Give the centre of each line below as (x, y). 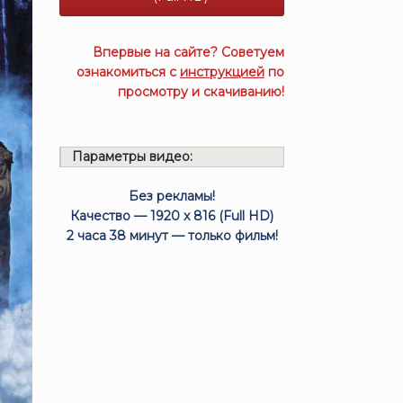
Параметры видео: (133, 157)
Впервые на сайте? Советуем (188, 52)
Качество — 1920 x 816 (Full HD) (172, 216)
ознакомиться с (128, 72)
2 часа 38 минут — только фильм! (172, 236)
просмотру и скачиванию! (201, 92)
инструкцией (222, 72)
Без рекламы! (172, 196)
